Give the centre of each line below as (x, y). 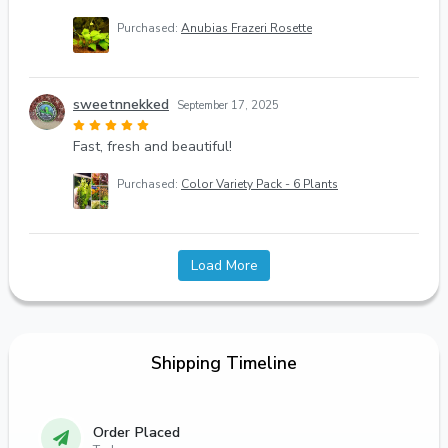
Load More (224, 265)
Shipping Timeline (224, 362)
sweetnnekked (121, 104)
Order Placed (136, 431)
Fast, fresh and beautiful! (152, 146)
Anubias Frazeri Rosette (246, 27)
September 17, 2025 (228, 105)
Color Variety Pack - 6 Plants (259, 183)
